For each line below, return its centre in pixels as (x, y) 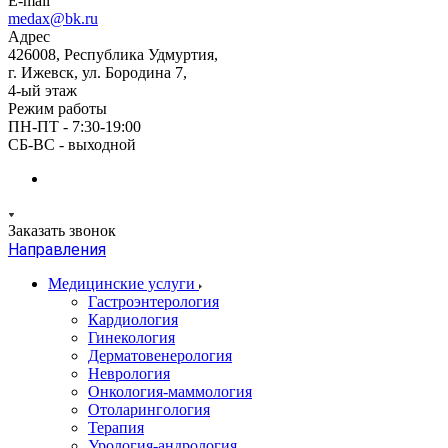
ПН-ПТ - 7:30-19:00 (74, 126)
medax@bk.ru (53, 18)
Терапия (116, 427)
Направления (57, 249)
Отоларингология (149, 409)
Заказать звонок (62, 230)
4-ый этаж (42, 90)
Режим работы (57, 108)
